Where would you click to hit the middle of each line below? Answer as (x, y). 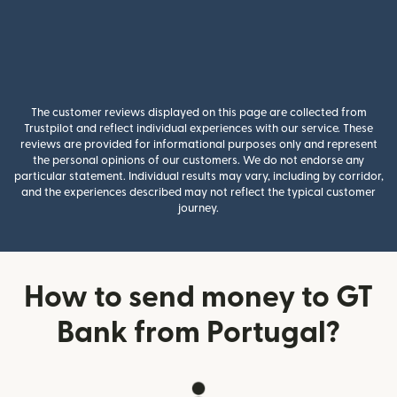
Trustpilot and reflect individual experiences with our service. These (198, 128)
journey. (198, 208)
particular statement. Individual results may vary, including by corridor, (198, 176)
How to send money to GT (198, 297)
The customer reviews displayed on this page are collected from (198, 113)
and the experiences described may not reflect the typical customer (198, 192)
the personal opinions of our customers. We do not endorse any (198, 160)
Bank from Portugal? (198, 333)
